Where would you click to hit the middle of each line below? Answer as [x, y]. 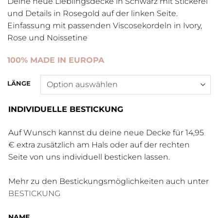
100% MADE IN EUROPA [56, 60]
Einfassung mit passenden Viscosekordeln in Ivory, [105, 26]
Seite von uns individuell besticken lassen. [89, 157]
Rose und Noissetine [47, 38]
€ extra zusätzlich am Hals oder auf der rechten [99, 145]
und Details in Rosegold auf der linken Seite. [92, 14]
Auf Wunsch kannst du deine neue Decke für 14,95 [106, 132]
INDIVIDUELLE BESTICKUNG [66, 109]
